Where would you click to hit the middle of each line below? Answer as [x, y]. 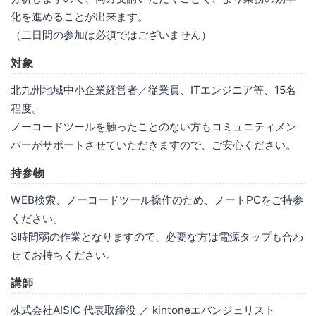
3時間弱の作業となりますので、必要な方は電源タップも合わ [157, 236]
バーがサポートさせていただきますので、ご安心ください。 [153, 145]
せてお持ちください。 [63, 255]
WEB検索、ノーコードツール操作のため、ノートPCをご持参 [157, 200]
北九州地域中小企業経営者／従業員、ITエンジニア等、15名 [153, 90]
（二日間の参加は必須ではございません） [111, 35]
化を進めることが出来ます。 [79, 16]
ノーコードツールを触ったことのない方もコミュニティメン [153, 126]
